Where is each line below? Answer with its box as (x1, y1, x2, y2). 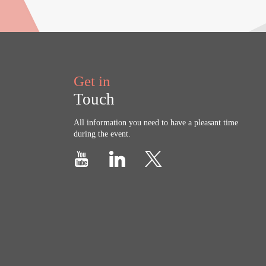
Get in (74, 72, 110, 90)
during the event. (74, 129, 131, 138)
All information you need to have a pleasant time (74, 118, 238, 127)
